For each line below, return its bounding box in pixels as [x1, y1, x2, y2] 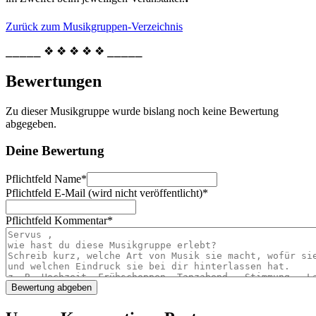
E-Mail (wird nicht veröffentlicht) [51, 187, 202, 200]
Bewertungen [6, 71, 102, 90]
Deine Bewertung [6, 143, 104, 159]
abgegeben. [6, 117, 56, 130]
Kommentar [51, 214, 107, 227]
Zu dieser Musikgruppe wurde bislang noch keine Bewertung [6, 104, 279, 117]
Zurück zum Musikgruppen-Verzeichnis [6, 20, 183, 32]
